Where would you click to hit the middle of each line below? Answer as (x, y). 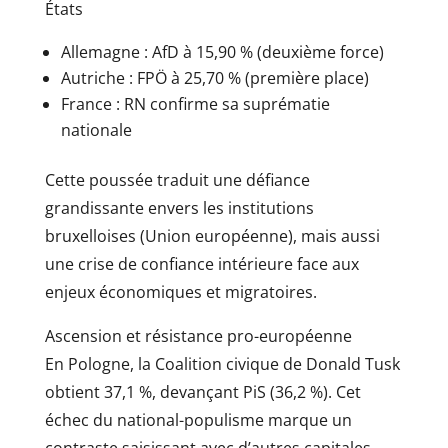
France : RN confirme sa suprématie (195, 104)
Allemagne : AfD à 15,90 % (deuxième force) (222, 52)
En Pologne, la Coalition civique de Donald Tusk (222, 364)
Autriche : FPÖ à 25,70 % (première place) (214, 78)
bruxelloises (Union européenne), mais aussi (212, 236)
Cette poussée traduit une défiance (177, 180)
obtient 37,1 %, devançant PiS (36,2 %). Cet (202, 392)
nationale (96, 130)
